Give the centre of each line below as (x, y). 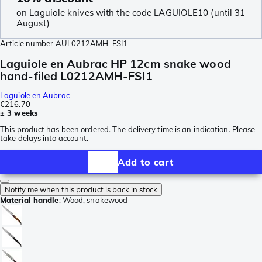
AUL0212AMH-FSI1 (92, 43)
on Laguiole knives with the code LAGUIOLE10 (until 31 (131, 12)
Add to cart (146, 162)
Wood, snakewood (95, 200)
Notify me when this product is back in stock (81, 190)
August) (33, 23)
